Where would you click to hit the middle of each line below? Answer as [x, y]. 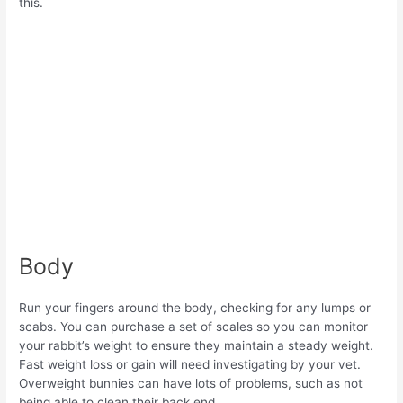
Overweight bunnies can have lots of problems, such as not [191, 384]
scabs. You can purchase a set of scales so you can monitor [194, 327]
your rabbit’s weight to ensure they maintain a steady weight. [197, 346]
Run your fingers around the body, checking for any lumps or [195, 308]
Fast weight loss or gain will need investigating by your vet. [190, 365]
